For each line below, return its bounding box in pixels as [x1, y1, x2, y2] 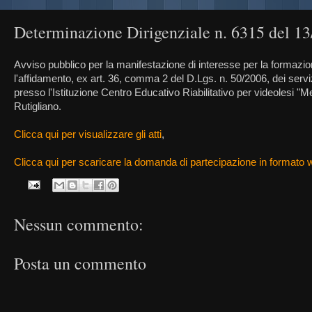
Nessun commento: [14, 213, 143, 235]
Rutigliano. [14, 100, 61, 112]
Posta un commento [14, 252, 146, 274]
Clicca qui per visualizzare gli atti [14, 128, 162, 140]
